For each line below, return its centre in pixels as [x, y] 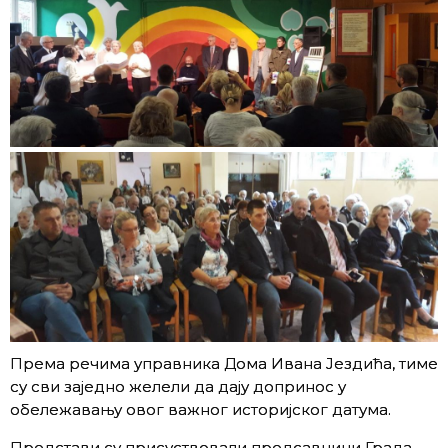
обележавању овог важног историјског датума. [200, 409]
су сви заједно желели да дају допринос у [178, 386]
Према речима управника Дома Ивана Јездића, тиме [224, 363]
